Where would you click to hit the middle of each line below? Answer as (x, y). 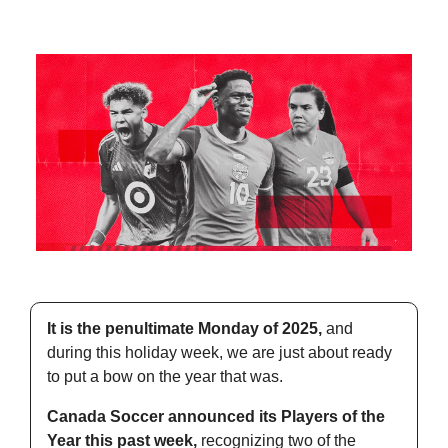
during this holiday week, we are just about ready (219, 353)
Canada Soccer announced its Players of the (216, 417)
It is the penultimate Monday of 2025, (184, 329)
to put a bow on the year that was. (165, 377)
